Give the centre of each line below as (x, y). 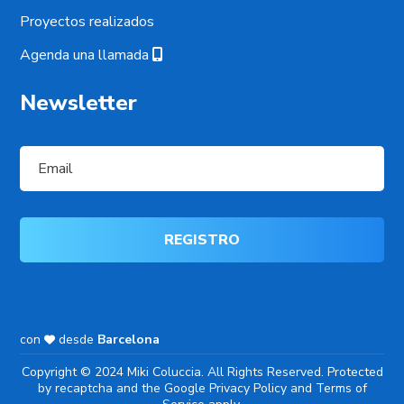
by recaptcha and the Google (123, 388)
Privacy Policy (248, 388)
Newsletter (79, 102)
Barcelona (129, 339)
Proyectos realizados (87, 21)
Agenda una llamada (87, 55)
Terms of (341, 388)
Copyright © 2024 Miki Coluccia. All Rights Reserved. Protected (202, 372)
